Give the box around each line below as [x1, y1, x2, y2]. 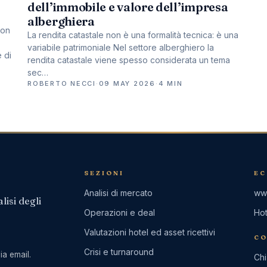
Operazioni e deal [84, 207, 155, 218]
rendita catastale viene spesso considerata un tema [27, 54, 230, 65]
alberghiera [27, 13, 95, 29]
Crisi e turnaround [84, 246, 154, 257]
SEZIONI [84, 169, 124, 177]
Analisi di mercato [84, 187, 153, 198]
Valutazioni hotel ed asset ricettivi [84, 226, 215, 237]
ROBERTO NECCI [27, 79, 96, 88]
